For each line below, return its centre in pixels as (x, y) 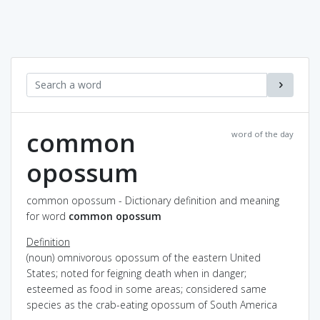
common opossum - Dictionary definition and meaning (153, 200)
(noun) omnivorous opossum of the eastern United (144, 257)
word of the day (262, 134)
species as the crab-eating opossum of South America (152, 304)
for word (47, 216)
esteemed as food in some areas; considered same (146, 289)
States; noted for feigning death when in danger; (136, 273)
